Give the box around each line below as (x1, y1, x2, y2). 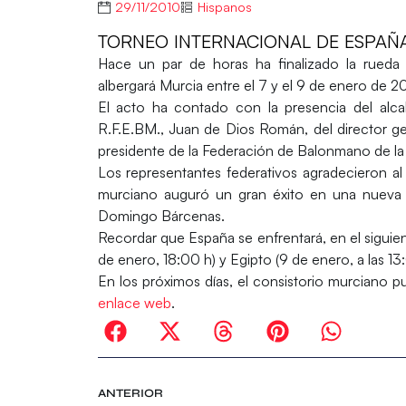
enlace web (97, 293, 171, 312)
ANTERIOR (97, 385, 163, 401)
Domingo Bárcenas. (97, 206, 225, 225)
